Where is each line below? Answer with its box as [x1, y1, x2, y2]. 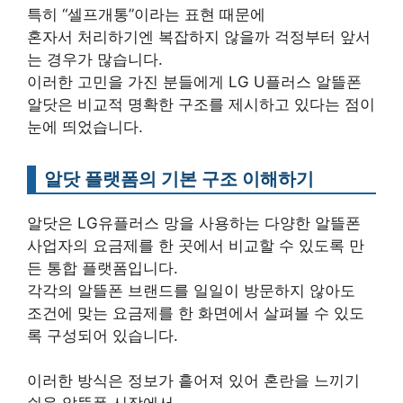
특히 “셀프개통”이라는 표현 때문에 [27, 4, 265, 23]
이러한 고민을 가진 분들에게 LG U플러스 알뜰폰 [27, 72, 362, 91]
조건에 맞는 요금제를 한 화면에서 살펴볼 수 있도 [27, 303, 364, 322]
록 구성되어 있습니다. [27, 326, 178, 345]
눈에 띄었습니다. [27, 117, 143, 136]
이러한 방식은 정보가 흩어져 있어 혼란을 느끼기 [27, 372, 360, 390]
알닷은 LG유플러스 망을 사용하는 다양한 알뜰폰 [27, 213, 361, 232]
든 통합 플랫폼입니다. [27, 258, 178, 277]
